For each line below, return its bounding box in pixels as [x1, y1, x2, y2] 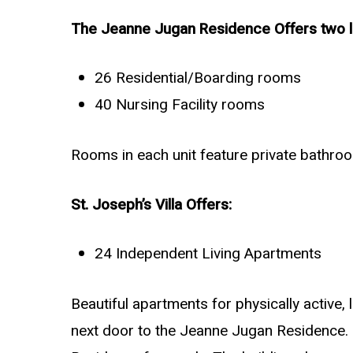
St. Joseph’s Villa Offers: [71, 193, 232, 216]
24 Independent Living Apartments [95, 243, 321, 266]
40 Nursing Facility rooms [95, 94, 265, 117]
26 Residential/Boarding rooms [95, 67, 301, 90]
